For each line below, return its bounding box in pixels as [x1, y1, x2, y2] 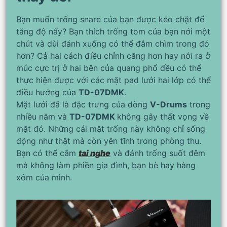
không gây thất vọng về [117, 111, 209, 122]
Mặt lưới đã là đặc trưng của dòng [16, 99, 150, 110]
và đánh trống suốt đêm [110, 148, 205, 159]
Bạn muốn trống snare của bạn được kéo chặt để [16, 14, 204, 25]
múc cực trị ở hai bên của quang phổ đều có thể [16, 63, 201, 73]
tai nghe [79, 148, 110, 159]
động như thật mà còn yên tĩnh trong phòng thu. [16, 136, 201, 146]
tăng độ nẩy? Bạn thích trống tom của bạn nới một [16, 26, 210, 37]
